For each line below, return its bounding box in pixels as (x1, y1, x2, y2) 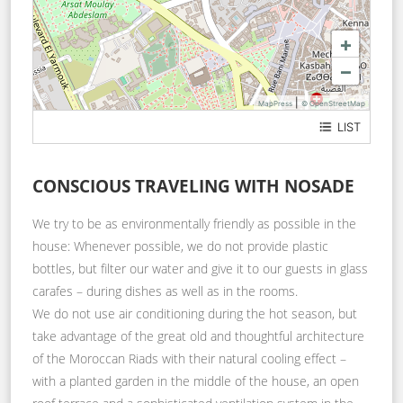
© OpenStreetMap (301, 98, 365, 108)
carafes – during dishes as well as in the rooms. (32, 282, 298, 300)
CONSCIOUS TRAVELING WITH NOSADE (32, 173, 354, 198)
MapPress (258, 98, 292, 108)
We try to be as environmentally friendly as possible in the (32, 214, 356, 232)
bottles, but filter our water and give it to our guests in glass (32, 259, 368, 277)
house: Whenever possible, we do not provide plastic (32, 237, 328, 255)
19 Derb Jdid (80, 125, 150, 140)
